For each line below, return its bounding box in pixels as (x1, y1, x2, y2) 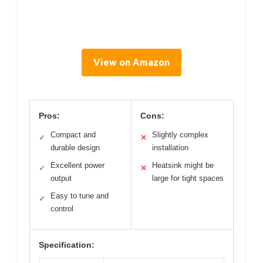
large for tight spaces (152, 173, 224, 183)
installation (152, 143, 188, 152)
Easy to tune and (50, 191, 109, 200)
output (50, 173, 72, 183)
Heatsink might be (152, 160, 214, 170)
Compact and (50, 130, 96, 139)
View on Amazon (93, 56, 170, 68)
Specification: (39, 240, 95, 249)
